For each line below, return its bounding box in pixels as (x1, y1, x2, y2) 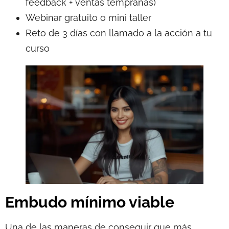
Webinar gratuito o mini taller (26, 12, 151, 23)
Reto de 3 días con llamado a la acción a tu (26, 27, 212, 38)
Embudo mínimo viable (5, 193, 174, 211)
